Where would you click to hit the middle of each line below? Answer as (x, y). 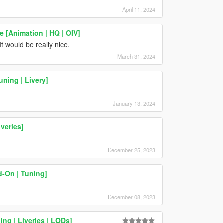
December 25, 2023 (131, 150)
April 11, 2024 (139, 9)
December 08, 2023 (131, 196)
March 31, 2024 (136, 56)
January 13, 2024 (134, 103)
